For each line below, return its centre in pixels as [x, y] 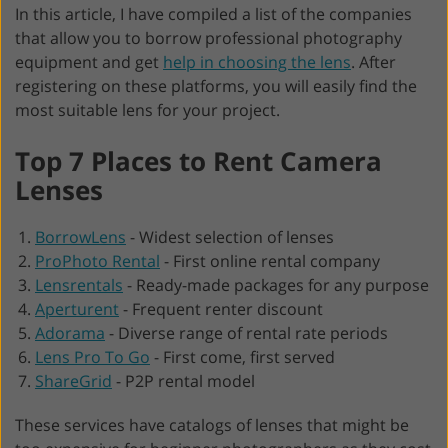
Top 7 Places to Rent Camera [198, 161]
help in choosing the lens [257, 62]
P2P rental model [190, 381]
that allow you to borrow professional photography [208, 38]
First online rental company [276, 261]
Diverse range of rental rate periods [253, 333]
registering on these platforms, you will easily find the [216, 86]
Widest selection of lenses [236, 237]
